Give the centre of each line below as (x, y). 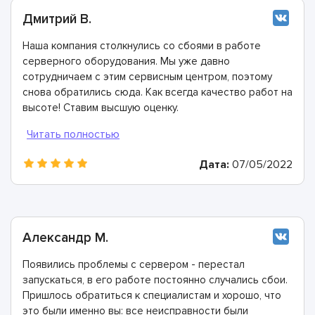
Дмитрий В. (57, 19)
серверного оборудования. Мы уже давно (126, 61)
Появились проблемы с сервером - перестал (134, 264)
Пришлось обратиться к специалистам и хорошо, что (152, 295)
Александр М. (65, 238)
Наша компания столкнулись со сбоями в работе (142, 45)
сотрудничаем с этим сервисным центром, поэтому (147, 76)
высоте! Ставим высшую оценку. (101, 107)
